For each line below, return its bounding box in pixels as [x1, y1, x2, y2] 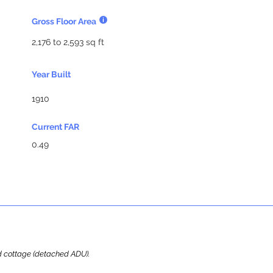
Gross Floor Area [32, 16, 96, 26]
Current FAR [32, 122, 79, 132]
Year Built [32, 69, 71, 79]
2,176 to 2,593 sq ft [32, 37, 104, 47]
